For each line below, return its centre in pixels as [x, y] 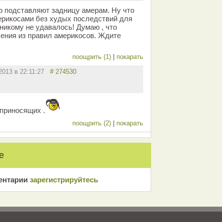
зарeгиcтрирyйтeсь [64, 180]
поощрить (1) [93, 57]
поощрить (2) [93, 123]
